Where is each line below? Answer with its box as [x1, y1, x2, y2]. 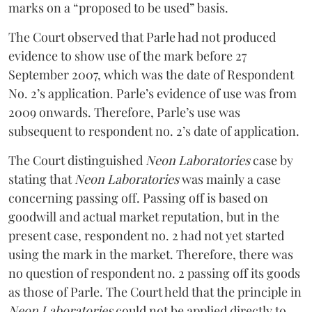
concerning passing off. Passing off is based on [8, 189, 268, 206]
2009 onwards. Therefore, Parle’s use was [8, 103, 240, 120]
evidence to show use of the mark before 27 [8, 47, 247, 64]
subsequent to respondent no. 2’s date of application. [8, 122, 299, 139]
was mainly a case [179, 170, 281, 187]
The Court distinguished [8, 151, 146, 169]
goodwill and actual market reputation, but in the [8, 208, 279, 225]
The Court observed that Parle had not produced [8, 28, 276, 45]
